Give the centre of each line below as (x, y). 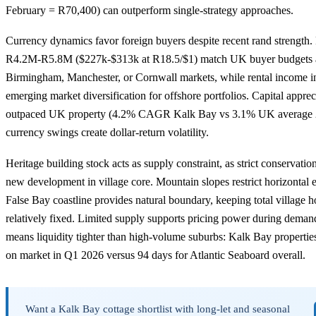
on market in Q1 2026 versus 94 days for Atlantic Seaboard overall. (156, 255)
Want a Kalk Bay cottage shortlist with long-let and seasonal (158, 308)
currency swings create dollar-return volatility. (107, 133)
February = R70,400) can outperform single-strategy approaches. (150, 10)
